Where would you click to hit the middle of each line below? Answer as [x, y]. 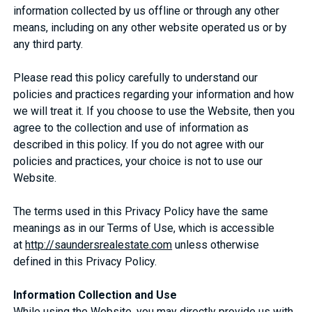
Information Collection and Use [95, 295]
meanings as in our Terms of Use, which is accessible [144, 228]
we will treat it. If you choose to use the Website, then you [154, 111]
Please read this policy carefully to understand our [136, 77]
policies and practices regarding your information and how [154, 94]
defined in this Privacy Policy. [85, 261]
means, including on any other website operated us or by [150, 27]
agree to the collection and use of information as [131, 127]
